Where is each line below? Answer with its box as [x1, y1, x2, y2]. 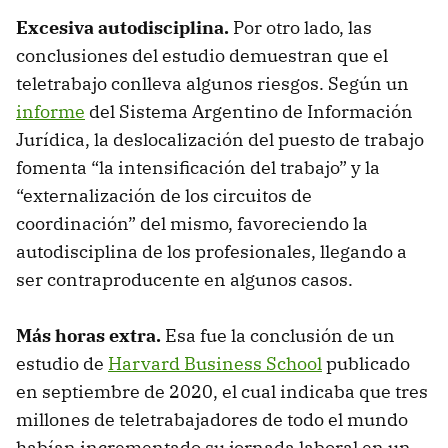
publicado [322, 352, 410, 376]
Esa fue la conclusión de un [161, 324, 395, 348]
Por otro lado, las [233, 16, 372, 40]
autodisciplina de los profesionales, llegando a [16, 240, 407, 264]
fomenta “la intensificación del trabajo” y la [16, 156, 380, 180]
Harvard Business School [108, 352, 322, 376]
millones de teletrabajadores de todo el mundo [16, 408, 408, 432]
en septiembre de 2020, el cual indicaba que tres [16, 380, 428, 404]
